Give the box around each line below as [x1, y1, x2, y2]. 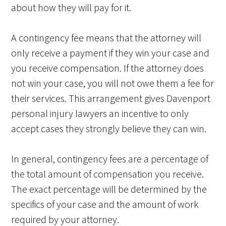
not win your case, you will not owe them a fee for [11, 77, 214, 90]
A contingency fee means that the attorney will [11, 31, 202, 44]
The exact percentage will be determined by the [11, 183, 207, 196]
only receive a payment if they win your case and [11, 46, 210, 60]
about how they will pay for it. [11, 1, 132, 14]
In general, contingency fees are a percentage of [11, 152, 209, 165]
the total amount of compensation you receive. [11, 167, 204, 181]
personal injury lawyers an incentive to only [11, 107, 189, 120]
